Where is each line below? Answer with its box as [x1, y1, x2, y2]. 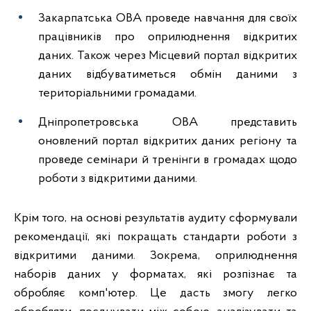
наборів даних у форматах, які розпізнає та [14, 268, 297, 281]
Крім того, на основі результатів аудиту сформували [14, 212, 297, 225]
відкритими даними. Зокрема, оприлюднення [14, 249, 297, 262]
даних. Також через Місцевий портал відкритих [38, 49, 297, 62]
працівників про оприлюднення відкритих [38, 31, 297, 44]
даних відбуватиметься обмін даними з [38, 68, 297, 81]
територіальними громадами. [38, 87, 196, 100]
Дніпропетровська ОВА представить [38, 116, 297, 129]
